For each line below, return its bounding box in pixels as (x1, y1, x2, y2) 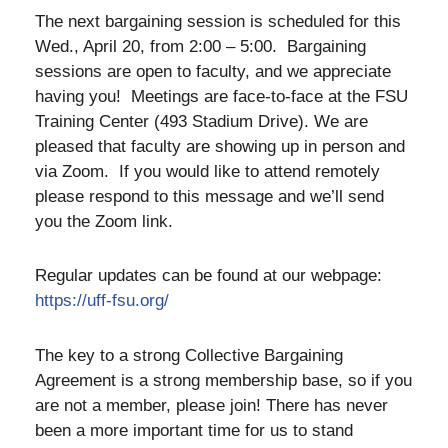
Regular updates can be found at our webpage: (35, 266, 387, 286)
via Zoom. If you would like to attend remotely (35, 161, 380, 181)
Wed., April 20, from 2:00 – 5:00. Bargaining (35, 36, 366, 56)
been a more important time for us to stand (35, 421, 353, 440)
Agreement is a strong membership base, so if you (35, 371, 412, 390)
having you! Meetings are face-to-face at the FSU (35, 86, 408, 106)
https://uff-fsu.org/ (35, 291, 169, 311)
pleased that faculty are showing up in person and (35, 136, 405, 156)
